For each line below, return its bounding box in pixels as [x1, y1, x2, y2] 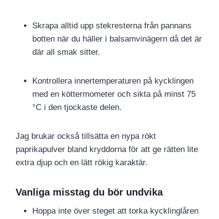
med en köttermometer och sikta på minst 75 [32, 89, 196, 99]
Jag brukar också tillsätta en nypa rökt [16, 131, 156, 141]
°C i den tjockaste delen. [32, 103, 122, 112]
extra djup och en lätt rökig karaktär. [16, 158, 148, 168]
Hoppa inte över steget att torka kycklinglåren [32, 206, 198, 216]
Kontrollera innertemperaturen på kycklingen [32, 76, 194, 86]
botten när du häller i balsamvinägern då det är [32, 34, 202, 44]
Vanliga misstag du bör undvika [16, 187, 163, 198]
